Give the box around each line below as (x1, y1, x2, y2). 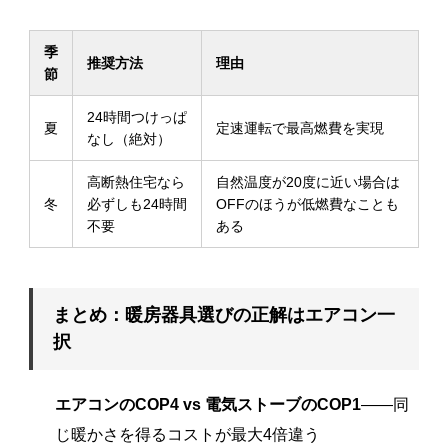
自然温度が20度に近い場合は (215, 174, 400, 191)
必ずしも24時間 (86, 196, 187, 213)
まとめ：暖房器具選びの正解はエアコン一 (52, 305, 395, 326)
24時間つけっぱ (86, 109, 187, 126)
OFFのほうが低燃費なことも (215, 196, 399, 213)
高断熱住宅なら (86, 174, 185, 191)
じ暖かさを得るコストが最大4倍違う (54, 426, 320, 444)
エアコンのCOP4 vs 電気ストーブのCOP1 (54, 396, 361, 414)
